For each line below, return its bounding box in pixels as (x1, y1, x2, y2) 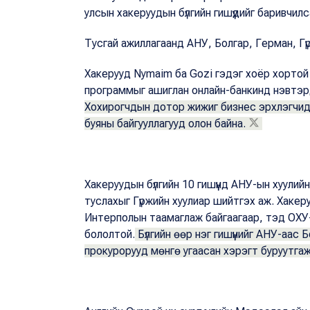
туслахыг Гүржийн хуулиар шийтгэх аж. (84, 194, 274, 208)
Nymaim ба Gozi (134, 66, 212, 80)
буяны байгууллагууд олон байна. (84, 116, 246, 130)
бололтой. (84, 227, 135, 241)
